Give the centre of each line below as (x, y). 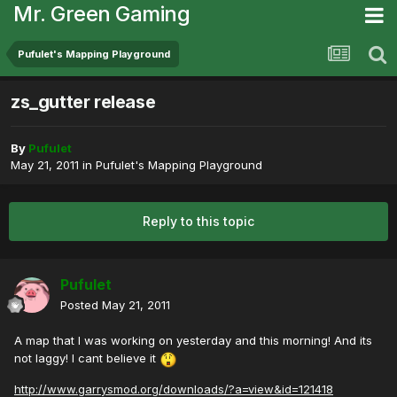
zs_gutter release (83, 102)
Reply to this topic (198, 222)
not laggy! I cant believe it (87, 358)
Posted (81, 305)
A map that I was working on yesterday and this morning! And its (193, 341)
